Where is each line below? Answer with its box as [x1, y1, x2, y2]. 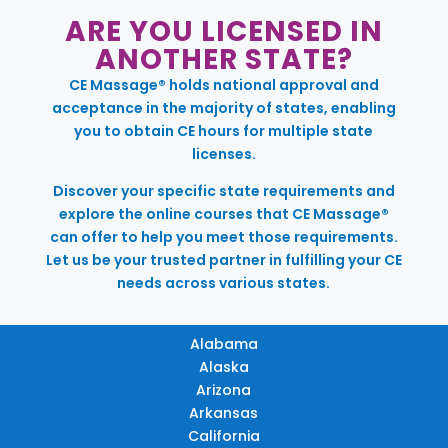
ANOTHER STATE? [94, 39, 353, 79]
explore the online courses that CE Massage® [58, 203, 389, 224]
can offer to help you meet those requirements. [49, 226, 398, 247]
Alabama [189, 333, 258, 354]
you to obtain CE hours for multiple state [74, 120, 374, 141]
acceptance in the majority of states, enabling [51, 97, 396, 118]
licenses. [191, 143, 256, 164]
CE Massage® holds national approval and [68, 74, 379, 95]
